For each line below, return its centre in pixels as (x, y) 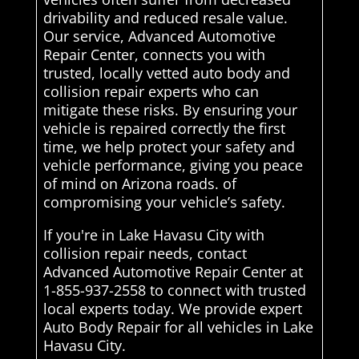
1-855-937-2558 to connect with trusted (174, 290)
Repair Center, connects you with (154, 55)
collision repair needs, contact (145, 254)
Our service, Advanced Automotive (159, 36)
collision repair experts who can (151, 92)
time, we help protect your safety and (169, 147)
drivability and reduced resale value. (165, 18)
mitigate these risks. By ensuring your (170, 110)
